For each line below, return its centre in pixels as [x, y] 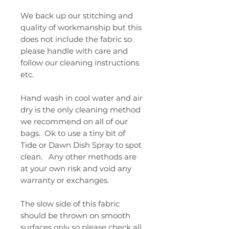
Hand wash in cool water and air [82, 98]
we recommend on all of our [74, 121]
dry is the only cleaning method [81, 109]
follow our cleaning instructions [80, 62]
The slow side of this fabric [70, 203]
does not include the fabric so [76, 39]
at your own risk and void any [76, 168]
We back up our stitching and [77, 15]
